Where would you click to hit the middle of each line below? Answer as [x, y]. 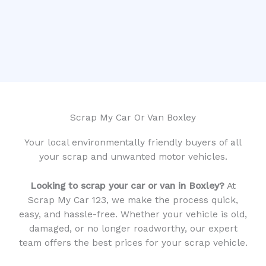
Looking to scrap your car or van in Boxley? [127, 186]
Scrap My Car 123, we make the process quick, [133, 200]
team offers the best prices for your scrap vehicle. [133, 243]
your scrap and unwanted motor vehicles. [133, 156]
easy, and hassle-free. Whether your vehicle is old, [133, 214]
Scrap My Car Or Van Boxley [133, 117]
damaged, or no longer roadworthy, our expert [133, 228]
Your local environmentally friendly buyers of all [133, 142]
